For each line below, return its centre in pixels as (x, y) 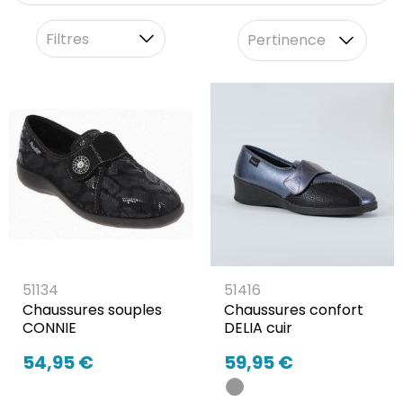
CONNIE (49, 328)
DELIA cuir (258, 328)
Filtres (67, 39)
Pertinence (287, 40)
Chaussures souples (92, 310)
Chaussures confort (294, 310)
